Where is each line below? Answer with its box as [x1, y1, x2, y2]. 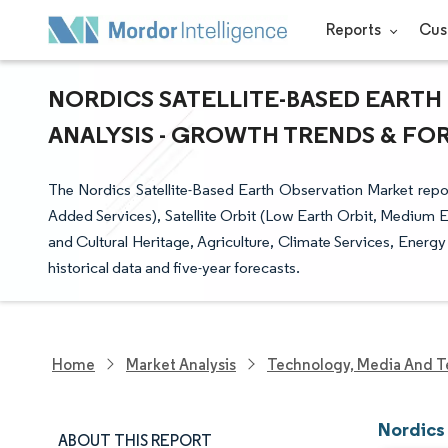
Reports [325, 20, 384, 39]
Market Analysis [126, 354, 236, 374]
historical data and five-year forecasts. [48, 258, 300, 277]
